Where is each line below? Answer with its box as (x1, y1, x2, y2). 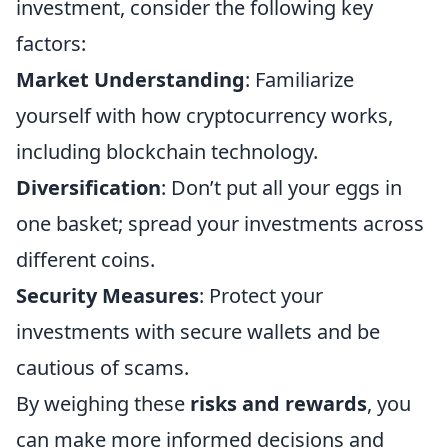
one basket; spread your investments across (16, 209, 424, 237)
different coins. (16, 245, 155, 273)
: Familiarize (245, 65, 354, 93)
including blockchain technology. (16, 137, 318, 165)
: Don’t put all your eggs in (161, 173, 402, 201)
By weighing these (16, 389, 190, 417)
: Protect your (199, 281, 323, 309)
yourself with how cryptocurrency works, (16, 101, 393, 129)
